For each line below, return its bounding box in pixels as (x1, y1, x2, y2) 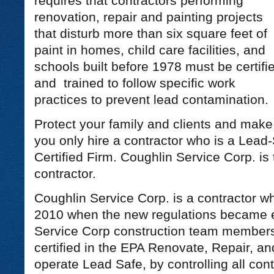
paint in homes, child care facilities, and (34, 43, 265, 57)
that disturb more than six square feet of (34, 26, 267, 41)
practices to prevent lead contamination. (34, 92, 268, 107)
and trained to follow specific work (34, 76, 235, 91)
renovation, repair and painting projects (34, 10, 263, 24)
